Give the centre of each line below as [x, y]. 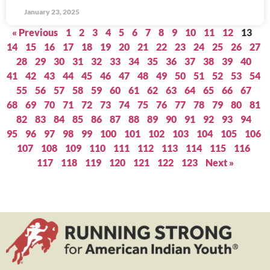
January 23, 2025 [52, 12]
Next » [219, 162]
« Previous [35, 32]
